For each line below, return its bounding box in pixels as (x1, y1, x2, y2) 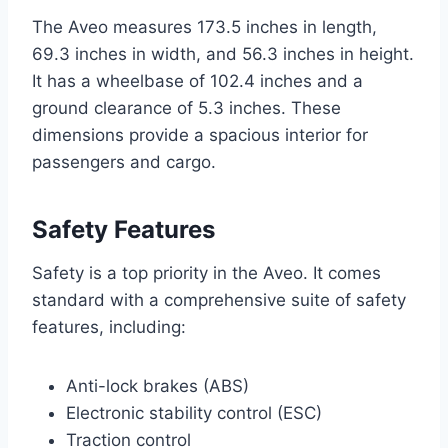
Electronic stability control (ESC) (66, 403, 322, 424)
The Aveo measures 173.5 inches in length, (32, 17, 377, 38)
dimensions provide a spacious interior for (32, 125, 368, 146)
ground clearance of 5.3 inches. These (32, 98, 341, 119)
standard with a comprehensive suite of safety (32, 290, 406, 311)
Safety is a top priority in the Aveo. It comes (32, 263, 381, 284)
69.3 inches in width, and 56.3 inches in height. (32, 44, 414, 65)
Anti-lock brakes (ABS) (66, 376, 249, 397)
